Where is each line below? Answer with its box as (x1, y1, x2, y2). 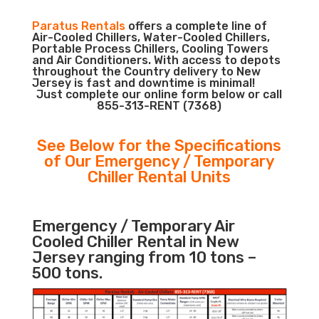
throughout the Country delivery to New (31, 65, 261, 78)
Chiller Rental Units (88, 167, 231, 187)
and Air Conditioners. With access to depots (31, 53, 281, 67)
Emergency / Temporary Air (31, 216, 235, 236)
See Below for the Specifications (37, 136, 282, 155)
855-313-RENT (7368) (97, 99, 222, 113)
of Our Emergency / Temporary (43, 152, 275, 171)
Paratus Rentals (31, 19, 125, 33)
